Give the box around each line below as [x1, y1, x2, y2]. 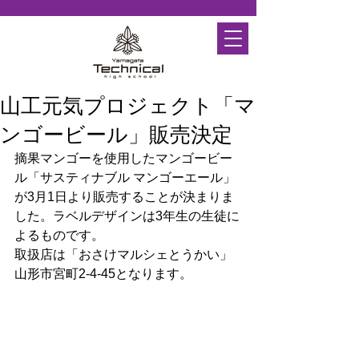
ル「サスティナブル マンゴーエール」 [14, 171, 236, 184]
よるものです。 [14, 228, 104, 242]
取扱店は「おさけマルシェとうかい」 [14, 248, 232, 261]
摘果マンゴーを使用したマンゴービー [14, 151, 232, 165]
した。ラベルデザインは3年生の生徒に [14, 209, 240, 223]
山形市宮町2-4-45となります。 [14, 267, 192, 280]
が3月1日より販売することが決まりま [14, 190, 234, 204]
